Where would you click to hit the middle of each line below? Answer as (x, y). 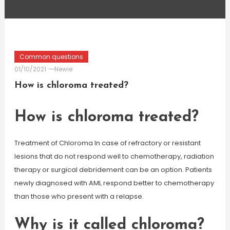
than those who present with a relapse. (79, 196)
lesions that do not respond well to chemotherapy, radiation (114, 156)
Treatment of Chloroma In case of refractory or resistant (107, 143)
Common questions (51, 57)
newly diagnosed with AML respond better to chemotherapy (114, 183)
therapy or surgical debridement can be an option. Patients (113, 170)
